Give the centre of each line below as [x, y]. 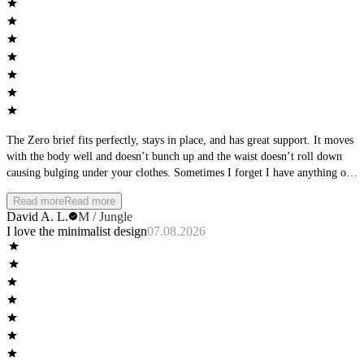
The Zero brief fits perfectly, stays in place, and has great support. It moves [180, 141]
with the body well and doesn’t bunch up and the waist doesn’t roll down [174, 157]
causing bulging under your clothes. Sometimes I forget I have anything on [179, 173]
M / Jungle [105, 217]
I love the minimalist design [77, 232]
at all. [19, 189]
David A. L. [37, 217]
